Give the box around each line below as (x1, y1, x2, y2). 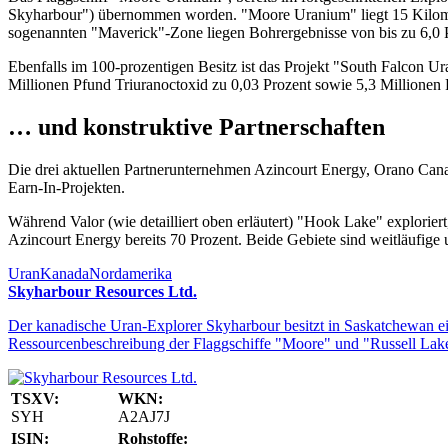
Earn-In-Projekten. (8, 178, 125, 196)
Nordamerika (89, 264, 172, 282)
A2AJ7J (118, 407, 170, 425)
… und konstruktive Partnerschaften (8, 113, 385, 140)
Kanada (40, 264, 89, 282)
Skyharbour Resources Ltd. (8, 282, 197, 300)
